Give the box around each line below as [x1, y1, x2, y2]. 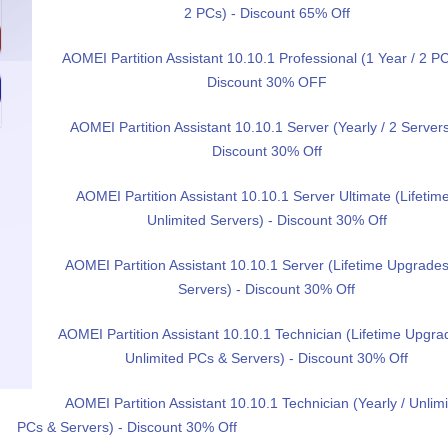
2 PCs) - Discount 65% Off [183, 5, 350, 21]
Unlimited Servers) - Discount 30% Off [146, 212, 387, 228]
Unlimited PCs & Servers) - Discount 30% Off [125, 350, 408, 366]
